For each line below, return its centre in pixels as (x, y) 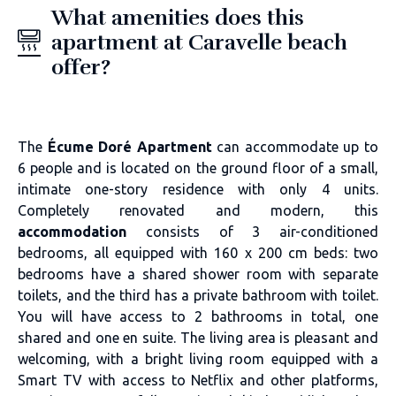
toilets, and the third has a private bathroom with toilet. (198, 295)
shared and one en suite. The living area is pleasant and (198, 337)
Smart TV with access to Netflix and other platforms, (198, 380)
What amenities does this (178, 17)
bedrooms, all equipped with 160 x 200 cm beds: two (198, 252)
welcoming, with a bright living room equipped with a (198, 358)
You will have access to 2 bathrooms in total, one (198, 316)
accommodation (72, 231)
